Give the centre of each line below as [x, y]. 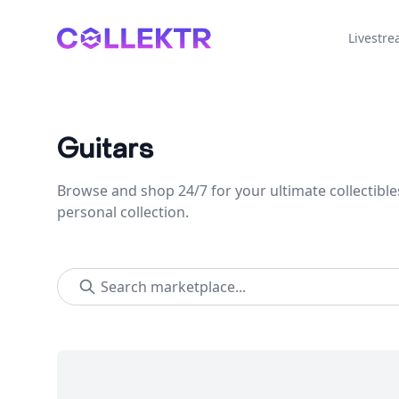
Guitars [106, 149]
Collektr [82, 37]
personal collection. [123, 212]
